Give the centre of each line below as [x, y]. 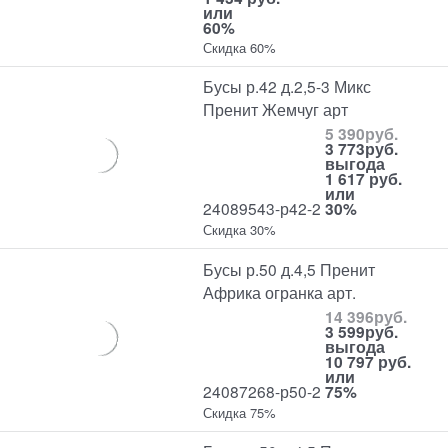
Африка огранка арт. [280, 291]
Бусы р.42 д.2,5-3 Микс [287, 86]
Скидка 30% [240, 230]
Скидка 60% [240, 47]
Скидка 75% [240, 412]
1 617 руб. [364, 179]
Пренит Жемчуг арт [276, 109]
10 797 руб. [368, 361]
